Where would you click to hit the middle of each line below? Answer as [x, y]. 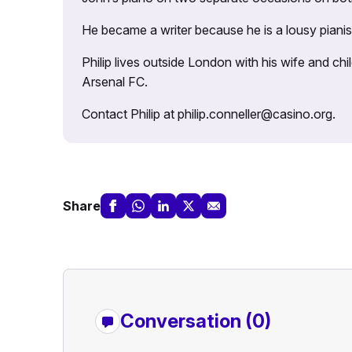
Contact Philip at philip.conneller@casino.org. [208, 114]
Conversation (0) [195, 321]
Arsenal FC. [114, 82]
